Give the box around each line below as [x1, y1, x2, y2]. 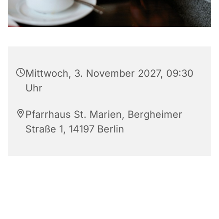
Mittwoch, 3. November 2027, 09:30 [25, 67, 194, 79]
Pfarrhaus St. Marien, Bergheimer [25, 108, 182, 120]
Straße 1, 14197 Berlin [25, 123, 124, 135]
